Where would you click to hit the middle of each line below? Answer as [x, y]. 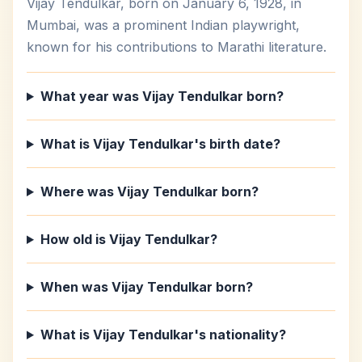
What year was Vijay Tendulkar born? [162, 96]
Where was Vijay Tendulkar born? [149, 192]
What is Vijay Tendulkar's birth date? [160, 144]
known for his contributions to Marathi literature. [177, 47]
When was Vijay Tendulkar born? [146, 287]
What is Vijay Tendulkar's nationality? [163, 335]
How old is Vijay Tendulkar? [128, 239]
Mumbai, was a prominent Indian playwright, [163, 25]
